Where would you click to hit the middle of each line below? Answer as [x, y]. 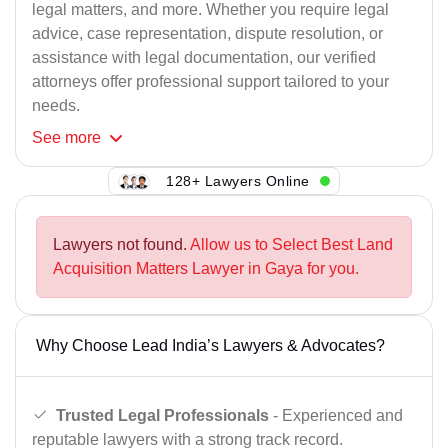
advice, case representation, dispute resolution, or [207, 34]
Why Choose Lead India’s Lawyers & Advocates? [210, 346]
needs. [56, 106]
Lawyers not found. [121, 245]
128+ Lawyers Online [238, 180]
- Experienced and [336, 415]
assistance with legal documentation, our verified [204, 58]
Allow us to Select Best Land [291, 245]
